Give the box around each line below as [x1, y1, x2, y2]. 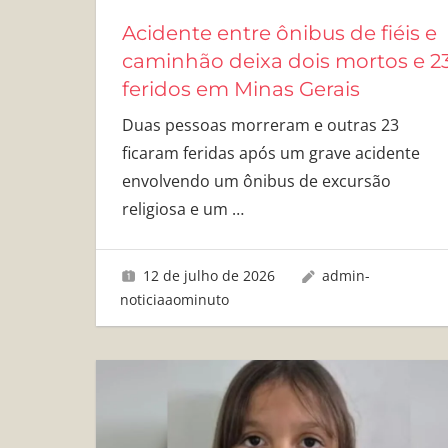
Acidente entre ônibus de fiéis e [121, 21, 437, 46]
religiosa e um [121, 198, 232, 221]
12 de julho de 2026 [142, 265, 275, 285]
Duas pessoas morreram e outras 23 [121, 114, 399, 137]
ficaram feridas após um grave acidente [121, 142, 420, 165]
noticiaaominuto [120, 289, 229, 309]
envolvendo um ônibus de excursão [121, 170, 391, 193]
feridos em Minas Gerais [121, 77, 360, 102]
